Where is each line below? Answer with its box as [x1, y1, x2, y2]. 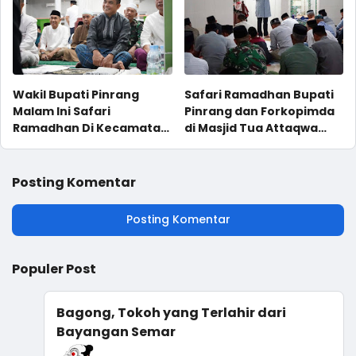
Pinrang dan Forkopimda [184, 103, 335, 119]
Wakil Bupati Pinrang [13, 86, 139, 103]
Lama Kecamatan [184, 136, 292, 153]
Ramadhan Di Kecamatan [13, 119, 168, 136]
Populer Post [12, 259, 96, 278]
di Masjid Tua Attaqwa [184, 119, 318, 136]
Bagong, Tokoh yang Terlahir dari [56, 303, 286, 322]
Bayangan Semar [56, 322, 176, 341]
